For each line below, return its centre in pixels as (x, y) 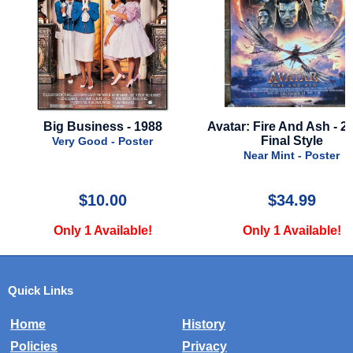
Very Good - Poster (102, 141)
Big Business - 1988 (102, 127)
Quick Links (41, 291)
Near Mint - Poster (292, 156)
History (204, 325)
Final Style (292, 141)
